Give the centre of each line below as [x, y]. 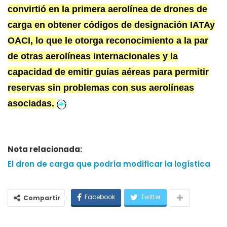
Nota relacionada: [45, 149]
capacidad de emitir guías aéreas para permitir [108, 72]
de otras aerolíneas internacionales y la [93, 56]
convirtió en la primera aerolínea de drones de [107, 9]
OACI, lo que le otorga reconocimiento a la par [108, 41]
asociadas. [31, 104]
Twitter [151, 197]
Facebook [100, 197]
